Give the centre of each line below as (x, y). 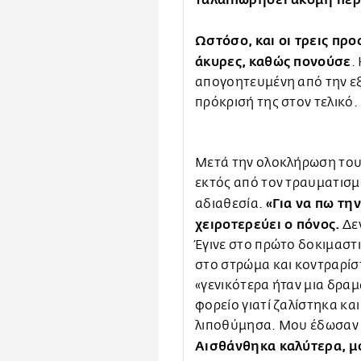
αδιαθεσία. (230, 203)
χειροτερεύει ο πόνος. (269, 224)
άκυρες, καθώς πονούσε (273, 61)
